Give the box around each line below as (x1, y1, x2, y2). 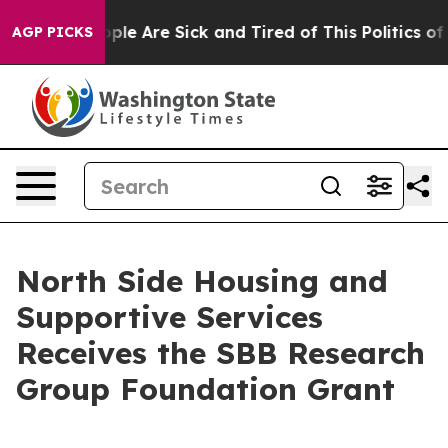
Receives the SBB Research (16, 334, 425, 372)
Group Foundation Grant (16, 370, 395, 408)
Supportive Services (16, 298, 323, 336)
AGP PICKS (12, 23, 93, 41)
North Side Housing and (16, 262, 388, 300)
